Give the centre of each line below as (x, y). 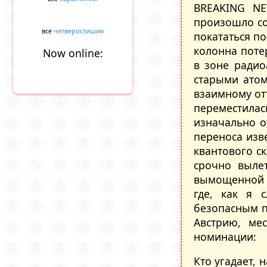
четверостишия (79, 31)
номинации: (225, 236)
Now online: (73, 53)
